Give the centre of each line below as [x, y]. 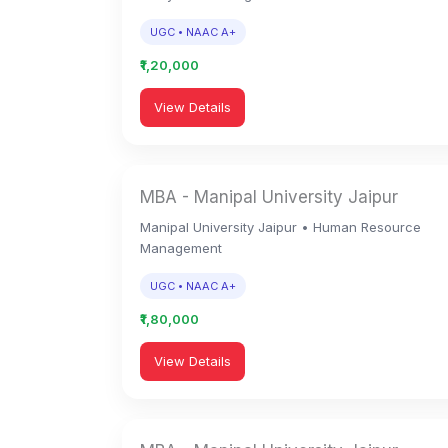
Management [181, 248]
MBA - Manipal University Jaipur [269, 197]
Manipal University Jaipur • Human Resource [280, 227]
